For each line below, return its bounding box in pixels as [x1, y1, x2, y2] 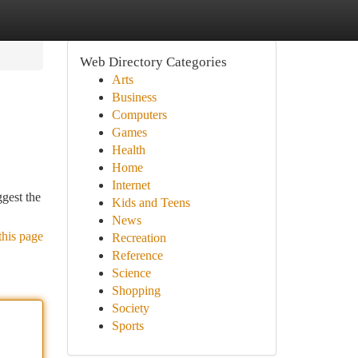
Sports [111, 319, 144, 332]
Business [111, 90, 157, 104]
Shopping [111, 284, 161, 297]
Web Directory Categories [79, 54, 227, 70]
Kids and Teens [111, 196, 190, 209]
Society [111, 301, 149, 315]
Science [111, 266, 151, 280]
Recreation [111, 231, 166, 245]
